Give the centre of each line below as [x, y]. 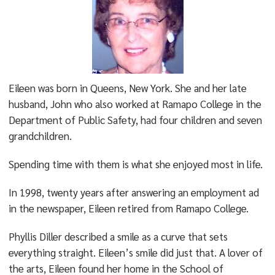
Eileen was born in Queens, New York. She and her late [127, 88]
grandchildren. [40, 136]
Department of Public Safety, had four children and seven [135, 120]
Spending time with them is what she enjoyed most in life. [135, 164]
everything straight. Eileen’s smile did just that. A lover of [135, 252]
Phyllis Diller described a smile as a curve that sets [118, 236]
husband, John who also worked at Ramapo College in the [135, 104]
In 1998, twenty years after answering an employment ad [134, 192]
